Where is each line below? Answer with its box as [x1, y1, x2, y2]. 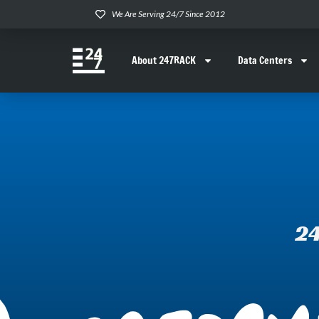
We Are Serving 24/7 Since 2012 [111, 9, 225, 19]
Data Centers [238, 53, 292, 68]
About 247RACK [132, 53, 196, 68]
